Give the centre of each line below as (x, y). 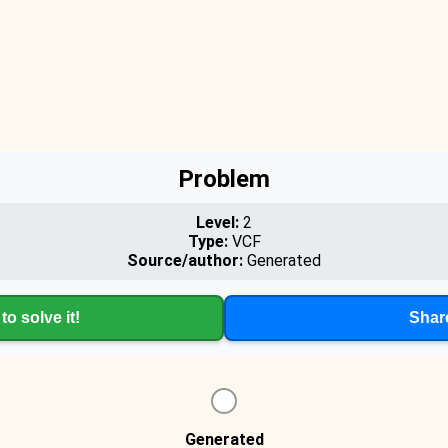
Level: (217, 222)
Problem (224, 179)
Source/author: (185, 260)
